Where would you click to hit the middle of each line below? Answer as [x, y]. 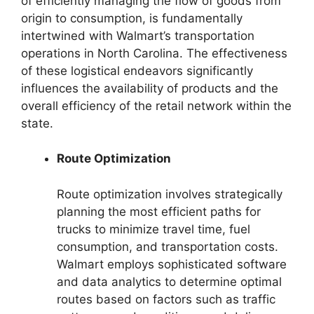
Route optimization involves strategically [170, 194]
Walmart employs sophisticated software [172, 264]
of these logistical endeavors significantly [137, 70]
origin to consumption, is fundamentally [132, 18]
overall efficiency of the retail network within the [156, 105]
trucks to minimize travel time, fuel [153, 229]
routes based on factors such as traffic [166, 299]
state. [37, 123]
